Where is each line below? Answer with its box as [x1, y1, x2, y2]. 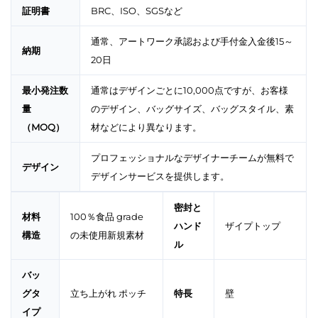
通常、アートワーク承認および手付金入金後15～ [91, 35, 293, 48]
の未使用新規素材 [70, 229, 144, 241]
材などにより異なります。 [91, 121, 202, 133]
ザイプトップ [225, 220, 280, 232]
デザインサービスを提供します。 [91, 170, 229, 182]
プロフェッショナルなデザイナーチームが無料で [91, 152, 294, 164]
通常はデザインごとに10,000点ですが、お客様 [91, 84, 288, 97]
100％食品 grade [70, 211, 143, 223]
